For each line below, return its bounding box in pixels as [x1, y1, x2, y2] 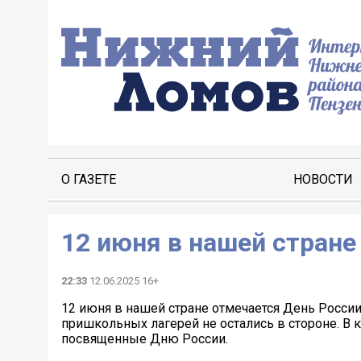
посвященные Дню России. [61, 331, 228, 347]
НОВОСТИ [293, 172, 353, 187]
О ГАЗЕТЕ [61, 172, 116, 187]
